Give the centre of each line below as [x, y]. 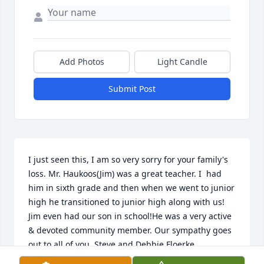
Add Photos [82, 62]
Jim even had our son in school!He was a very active [130, 216]
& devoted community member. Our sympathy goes [130, 230]
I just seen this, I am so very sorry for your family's [128, 160]
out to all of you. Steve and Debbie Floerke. [113, 245]
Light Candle [182, 62]
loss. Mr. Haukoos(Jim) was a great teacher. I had [125, 174]
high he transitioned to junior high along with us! [126, 202]
